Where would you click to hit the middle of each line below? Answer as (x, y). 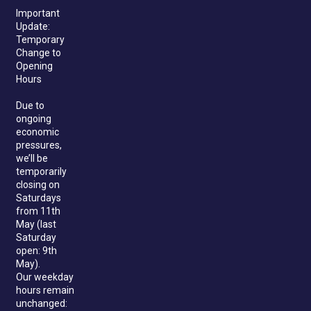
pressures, (39, 145)
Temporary (40, 40)
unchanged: (41, 304)
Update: (33, 27)
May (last (36, 225)
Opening (34, 66)
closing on (37, 185)
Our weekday (44, 277)
